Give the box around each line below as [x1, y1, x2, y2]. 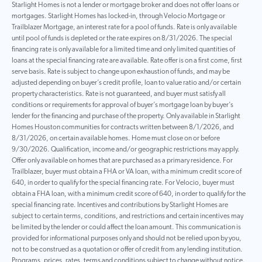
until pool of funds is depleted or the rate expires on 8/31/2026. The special [12, 35, 232, 42]
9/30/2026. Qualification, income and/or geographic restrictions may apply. [12, 146, 240, 153]
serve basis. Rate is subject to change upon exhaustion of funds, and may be [12, 68, 230, 75]
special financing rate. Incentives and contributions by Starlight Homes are [12, 202, 228, 209]
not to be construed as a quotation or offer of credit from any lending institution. [12, 246, 243, 253]
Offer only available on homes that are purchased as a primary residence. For [12, 157, 233, 164]
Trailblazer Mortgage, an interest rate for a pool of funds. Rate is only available [12, 24, 237, 31]
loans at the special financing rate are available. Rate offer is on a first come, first [12, 57, 242, 64]
